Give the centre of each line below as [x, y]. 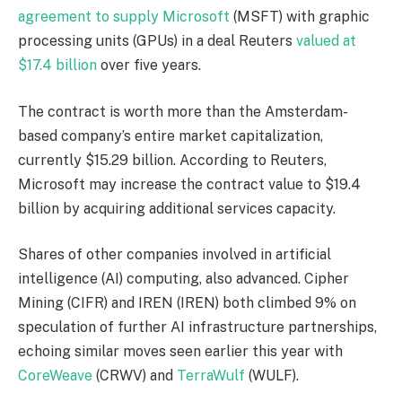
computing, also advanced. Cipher [236, 279]
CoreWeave [55, 376]
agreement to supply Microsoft [124, 17]
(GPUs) [155, 41]
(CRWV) [121, 376]
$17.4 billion [57, 66]
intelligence [60, 279]
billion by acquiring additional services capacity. [177, 208]
